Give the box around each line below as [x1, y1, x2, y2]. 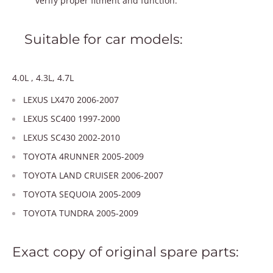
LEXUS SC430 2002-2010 [23, 132, 120, 144]
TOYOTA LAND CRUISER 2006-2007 [23, 169, 163, 182]
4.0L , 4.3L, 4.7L [12, 72, 74, 84]
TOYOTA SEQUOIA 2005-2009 [23, 188, 141, 200]
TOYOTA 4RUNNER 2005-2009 [23, 151, 144, 163]
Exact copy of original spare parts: [12, 244, 239, 261]
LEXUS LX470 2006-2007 [23, 94, 119, 106]
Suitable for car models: [24, 31, 183, 48]
